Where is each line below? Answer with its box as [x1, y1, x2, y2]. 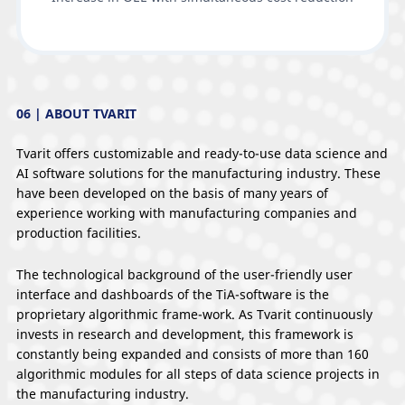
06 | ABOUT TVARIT [16, 105, 137, 123]
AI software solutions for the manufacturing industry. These [16, 165, 381, 183]
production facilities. [16, 224, 141, 242]
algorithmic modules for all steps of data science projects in [16, 365, 380, 383]
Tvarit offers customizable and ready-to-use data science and [16, 145, 388, 163]
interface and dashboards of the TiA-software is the [16, 286, 329, 304]
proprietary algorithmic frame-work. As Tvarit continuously [16, 306, 372, 324]
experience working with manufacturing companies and [16, 204, 357, 222]
